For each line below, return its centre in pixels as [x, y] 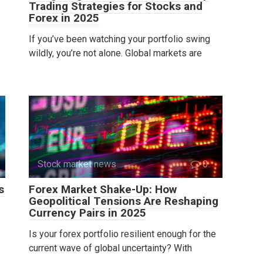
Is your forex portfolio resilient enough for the [122, 234]
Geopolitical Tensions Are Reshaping [124, 201]
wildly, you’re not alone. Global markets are [115, 53]
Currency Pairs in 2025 [87, 213]
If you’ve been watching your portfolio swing [119, 39]
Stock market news [77, 164]
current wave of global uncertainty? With [110, 248]
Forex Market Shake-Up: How [103, 190]
